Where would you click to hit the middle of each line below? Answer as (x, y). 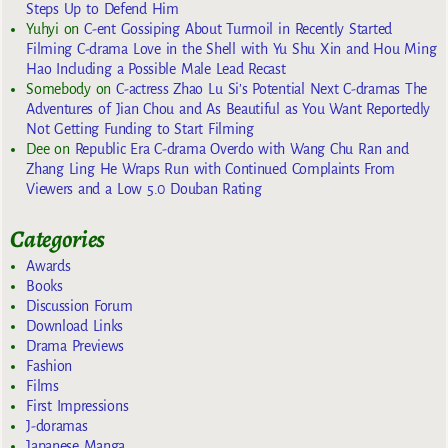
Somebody (58, 89)
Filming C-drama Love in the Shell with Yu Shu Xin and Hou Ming (231, 49)
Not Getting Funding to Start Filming (140, 129)
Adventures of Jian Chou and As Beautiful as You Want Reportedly (228, 109)
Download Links (75, 326)
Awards (48, 266)
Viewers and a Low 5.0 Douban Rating (144, 189)
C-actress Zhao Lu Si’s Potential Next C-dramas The (272, 89)
